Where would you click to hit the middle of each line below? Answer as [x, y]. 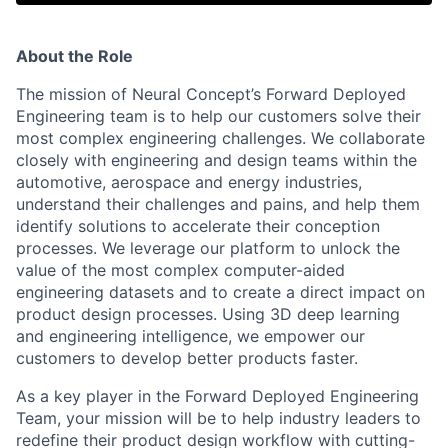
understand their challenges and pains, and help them [218, 204]
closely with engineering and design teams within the [216, 160]
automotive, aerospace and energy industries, [189, 182]
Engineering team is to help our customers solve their [218, 116]
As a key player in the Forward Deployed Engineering [217, 396]
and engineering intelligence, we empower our [190, 336]
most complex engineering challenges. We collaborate [220, 138]
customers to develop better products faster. [187, 358]
